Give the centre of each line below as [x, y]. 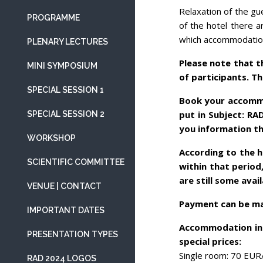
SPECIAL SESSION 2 [66, 114]
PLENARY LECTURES [68, 42]
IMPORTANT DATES [66, 210]
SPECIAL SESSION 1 [65, 90]
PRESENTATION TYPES [73, 234]
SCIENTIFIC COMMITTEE [76, 162]
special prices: [210, 241]
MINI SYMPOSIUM [62, 66]
